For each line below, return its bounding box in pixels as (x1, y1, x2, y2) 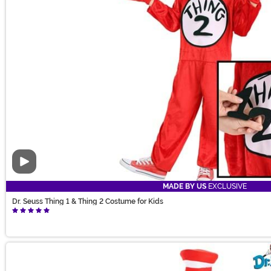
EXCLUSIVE (206, 182, 247, 191)
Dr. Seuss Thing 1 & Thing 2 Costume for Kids (12, 197, 163, 206)
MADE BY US (163, 182, 206, 191)
